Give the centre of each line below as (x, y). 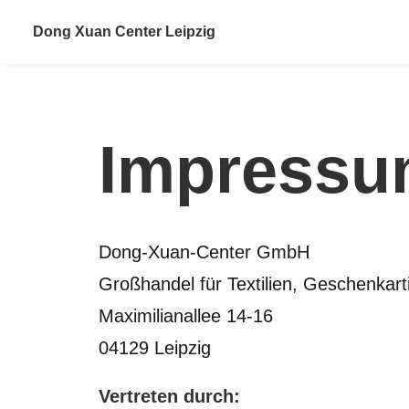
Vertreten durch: (169, 396)
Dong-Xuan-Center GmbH (204, 252)
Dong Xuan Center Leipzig (124, 31)
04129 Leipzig (155, 348)
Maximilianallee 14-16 (186, 316)
